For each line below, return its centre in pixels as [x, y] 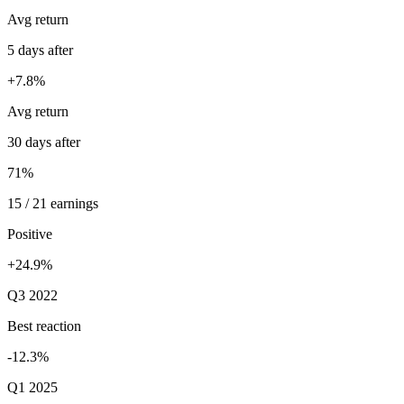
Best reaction [44, 326]
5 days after [40, 50]
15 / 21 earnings [53, 203]
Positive [30, 234]
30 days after [44, 142]
